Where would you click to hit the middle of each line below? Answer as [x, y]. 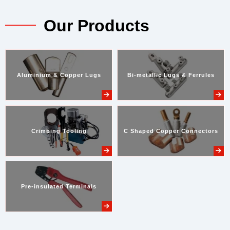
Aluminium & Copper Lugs [59, 75]
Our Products [97, 26]
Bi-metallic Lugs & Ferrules [171, 75]
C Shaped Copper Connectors [171, 131]
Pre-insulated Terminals [59, 187]
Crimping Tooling [59, 131]
